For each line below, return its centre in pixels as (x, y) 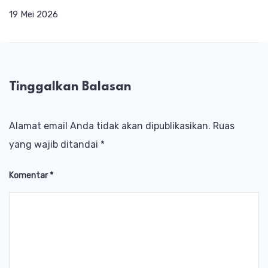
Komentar (29, 176)
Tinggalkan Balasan (70, 87)
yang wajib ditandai (55, 145)
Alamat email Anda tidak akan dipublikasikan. (110, 126)
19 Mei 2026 (33, 14)
